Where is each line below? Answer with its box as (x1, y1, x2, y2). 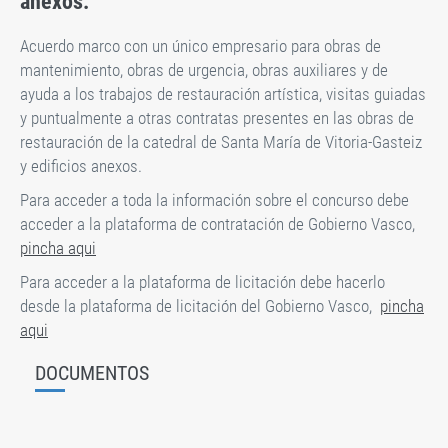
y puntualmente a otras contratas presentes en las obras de (20, 108, 414, 128)
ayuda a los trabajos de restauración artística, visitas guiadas (20, 84, 426, 104)
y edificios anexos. (20, 156, 142, 176)
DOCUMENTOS (35, 361, 149, 385)
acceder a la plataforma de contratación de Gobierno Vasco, (20, 214, 419, 234)
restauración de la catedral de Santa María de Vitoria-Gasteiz (20, 132, 422, 152)
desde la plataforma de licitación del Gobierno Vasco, (20, 296, 380, 316)
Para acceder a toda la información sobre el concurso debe (20, 190, 409, 210)
